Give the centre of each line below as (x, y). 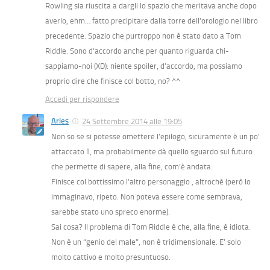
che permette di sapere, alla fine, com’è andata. (132, 167)
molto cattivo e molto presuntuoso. (111, 257)
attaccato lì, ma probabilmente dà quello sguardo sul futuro (152, 152)
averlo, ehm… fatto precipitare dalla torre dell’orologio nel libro (152, 21)
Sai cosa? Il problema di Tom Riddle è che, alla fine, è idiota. (151, 227)
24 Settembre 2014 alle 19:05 (132, 122)
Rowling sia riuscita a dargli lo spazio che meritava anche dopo (151, 6)
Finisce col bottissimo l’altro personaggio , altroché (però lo (151, 182)
